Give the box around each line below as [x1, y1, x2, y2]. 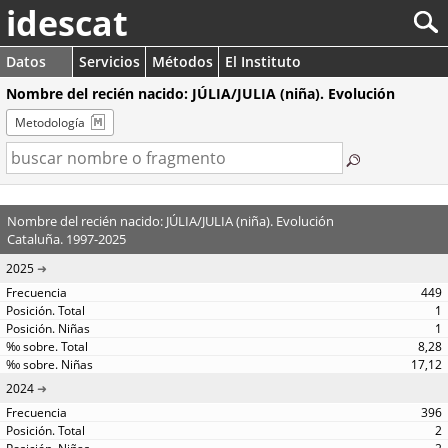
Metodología [15, 114, 85, 131]
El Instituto [225, 52, 301, 71]
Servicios [79, 52, 140, 71]
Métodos [152, 52, 213, 71]
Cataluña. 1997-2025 [6, 229, 126, 248]
